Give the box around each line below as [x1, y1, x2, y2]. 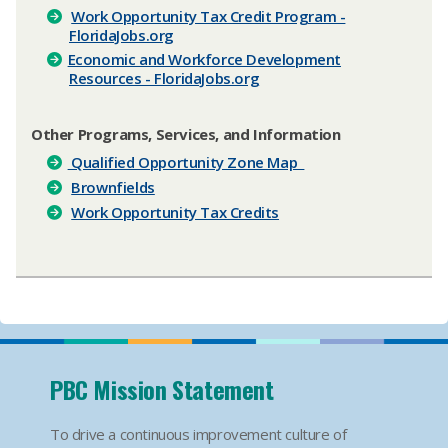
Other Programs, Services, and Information [31, 124, 345, 144]
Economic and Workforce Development [67, 49, 342, 69]
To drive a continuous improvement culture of [50, 424, 347, 444]
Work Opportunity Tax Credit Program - [71, 6, 346, 26]
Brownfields [71, 177, 155, 197]
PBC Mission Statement [50, 371, 274, 407]
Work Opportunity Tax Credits [71, 202, 280, 222]
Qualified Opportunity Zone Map [67, 152, 305, 172]
